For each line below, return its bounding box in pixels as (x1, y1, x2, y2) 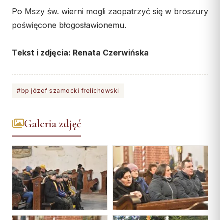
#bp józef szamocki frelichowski (17, 86, 119, 94)
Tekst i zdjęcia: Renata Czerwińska (12, 47, 149, 57)
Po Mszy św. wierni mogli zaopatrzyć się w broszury (12, 6, 208, 16)
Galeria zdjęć (24, 117, 81, 130)
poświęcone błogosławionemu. (12, 20, 126, 30)
